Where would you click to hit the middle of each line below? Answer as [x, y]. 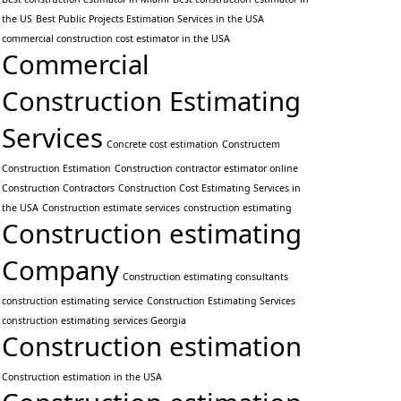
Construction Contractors [58, 188]
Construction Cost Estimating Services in [209, 188]
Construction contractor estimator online [206, 169]
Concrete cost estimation [162, 145]
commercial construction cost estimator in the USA [116, 39]
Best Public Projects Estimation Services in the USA [150, 19]
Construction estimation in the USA [82, 377]
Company [60, 271]
